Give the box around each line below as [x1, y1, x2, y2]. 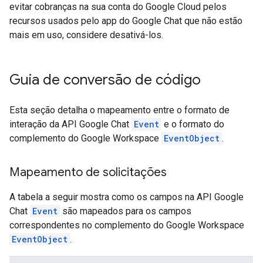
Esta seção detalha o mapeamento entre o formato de [9, 104, 230, 116]
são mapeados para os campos [60, 205, 191, 217]
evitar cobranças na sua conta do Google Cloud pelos [9, 1, 227, 12]
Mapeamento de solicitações [9, 165, 167, 180]
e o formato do [161, 119, 224, 130]
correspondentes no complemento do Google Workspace [9, 220, 244, 231]
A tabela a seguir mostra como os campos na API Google [9, 191, 244, 203]
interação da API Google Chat [9, 119, 131, 130]
